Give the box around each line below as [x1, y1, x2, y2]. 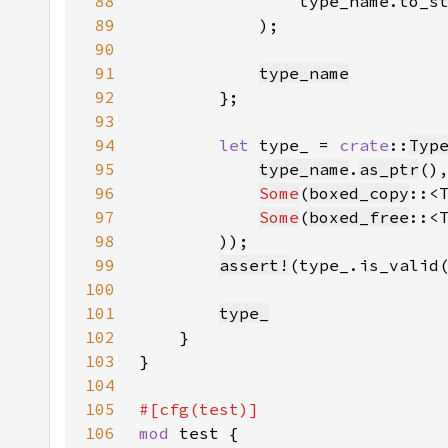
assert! [219, 255, 289, 275]
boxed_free [309, 207, 409, 227]
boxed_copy [309, 183, 409, 203]
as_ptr [359, 159, 419, 179]
